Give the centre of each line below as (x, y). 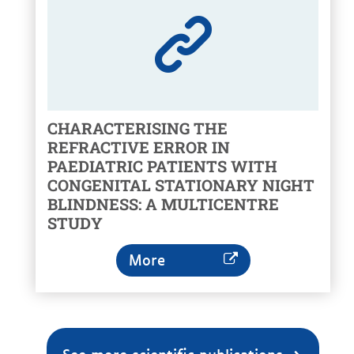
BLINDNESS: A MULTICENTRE (163, 204)
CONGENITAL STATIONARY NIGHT (181, 185)
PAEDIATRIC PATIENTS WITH (162, 166)
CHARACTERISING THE (137, 128)
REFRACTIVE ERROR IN (139, 147)
